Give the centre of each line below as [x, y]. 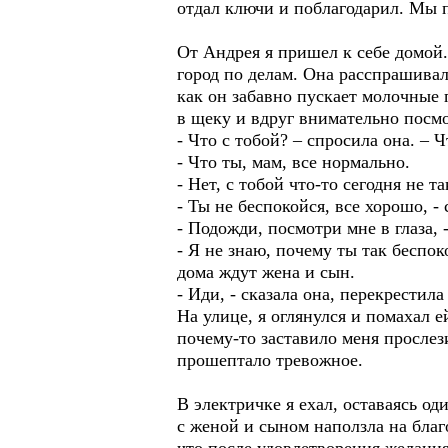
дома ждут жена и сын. [266, 272]
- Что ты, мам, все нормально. [293, 162]
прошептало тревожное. [270, 360]
